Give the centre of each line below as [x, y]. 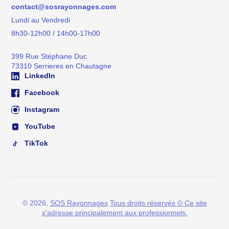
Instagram [41, 109]
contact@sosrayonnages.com [64, 6]
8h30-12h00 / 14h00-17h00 [56, 33]
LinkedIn [39, 75]
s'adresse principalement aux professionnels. [114, 212]
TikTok [36, 143]
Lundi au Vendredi [41, 20]
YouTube [39, 126]
